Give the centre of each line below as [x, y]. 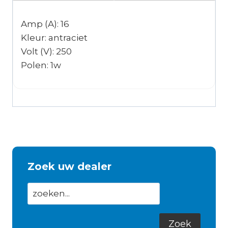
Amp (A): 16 [45, 24]
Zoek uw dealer [69, 167]
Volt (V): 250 [46, 52]
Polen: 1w [41, 65]
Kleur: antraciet [54, 38]
